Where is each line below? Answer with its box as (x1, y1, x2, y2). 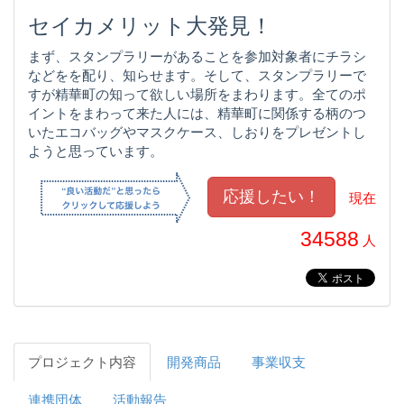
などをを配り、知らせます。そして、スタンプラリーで (28, 67, 366, 83)
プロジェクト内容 (28, 353, 136, 370)
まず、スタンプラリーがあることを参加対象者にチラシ (28, 48, 366, 64)
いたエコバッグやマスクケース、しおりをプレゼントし (28, 124, 366, 140)
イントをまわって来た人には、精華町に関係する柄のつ (28, 105, 366, 121)
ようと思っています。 (28, 142, 163, 159)
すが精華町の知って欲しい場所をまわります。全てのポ (28, 86, 366, 102)
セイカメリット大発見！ (28, 13, 272, 38)
